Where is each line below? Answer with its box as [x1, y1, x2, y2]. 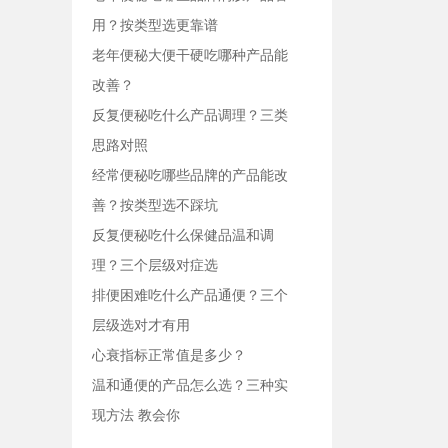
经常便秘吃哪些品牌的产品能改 [92, 167, 288, 183]
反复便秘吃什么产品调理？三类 [92, 107, 288, 123]
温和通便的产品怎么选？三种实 [92, 377, 288, 393]
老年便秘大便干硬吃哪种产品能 [92, 47, 288, 63]
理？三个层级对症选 [92, 257, 218, 273]
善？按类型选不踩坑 [92, 197, 218, 213]
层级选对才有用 [92, 317, 190, 333]
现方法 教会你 [92, 407, 180, 423]
